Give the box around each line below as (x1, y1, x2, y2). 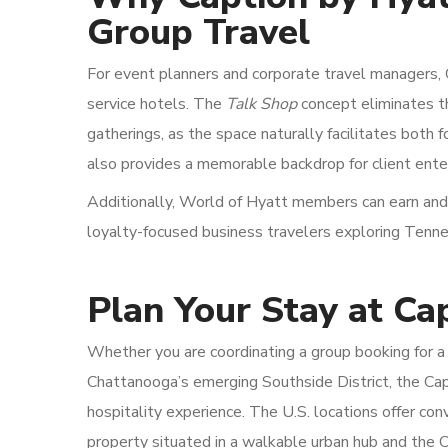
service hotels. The (87, 93, 226, 115)
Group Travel (87, 8, 310, 57)
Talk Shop (226, 93, 297, 115)
